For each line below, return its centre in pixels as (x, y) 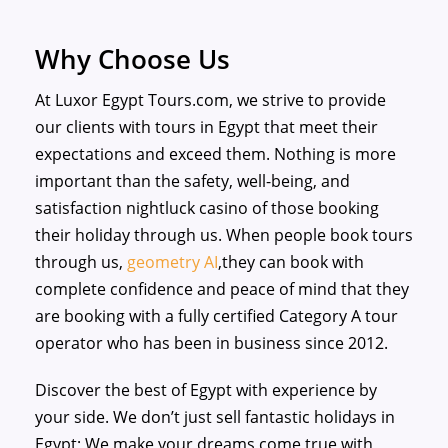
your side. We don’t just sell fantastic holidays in (215, 416)
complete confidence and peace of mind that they (222, 288)
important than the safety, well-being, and (192, 180)
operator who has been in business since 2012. (211, 342)
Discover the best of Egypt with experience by (206, 389)
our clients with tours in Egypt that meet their (206, 126)
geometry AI (172, 261)
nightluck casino (187, 207)
